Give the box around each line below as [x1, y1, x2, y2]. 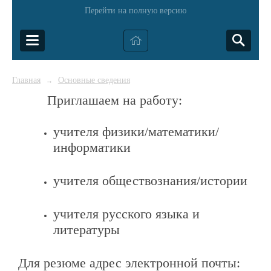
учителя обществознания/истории [53, 173, 247, 189]
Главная [12, 75, 41, 85]
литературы [53, 222, 120, 238]
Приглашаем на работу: [47, 93, 186, 108]
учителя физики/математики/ [53, 124, 219, 140]
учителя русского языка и [53, 206, 200, 222]
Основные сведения [57, 75, 130, 85]
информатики [53, 140, 131, 155]
